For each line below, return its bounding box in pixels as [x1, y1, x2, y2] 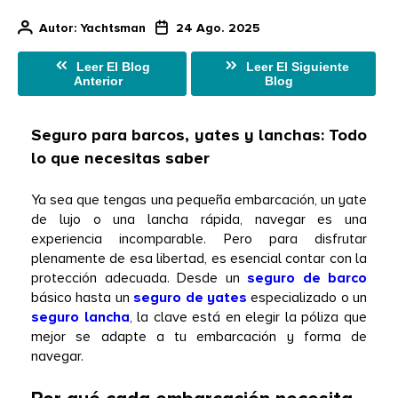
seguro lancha [31, 308, 130, 327]
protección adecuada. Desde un [31, 269, 247, 288]
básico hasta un [31, 289, 134, 307]
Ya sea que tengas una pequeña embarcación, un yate [31, 191, 367, 210]
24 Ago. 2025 [176, 20, 260, 36]
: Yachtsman [74, 20, 146, 36]
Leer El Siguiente [246, 60, 350, 75]
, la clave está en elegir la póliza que [129, 308, 368, 327]
